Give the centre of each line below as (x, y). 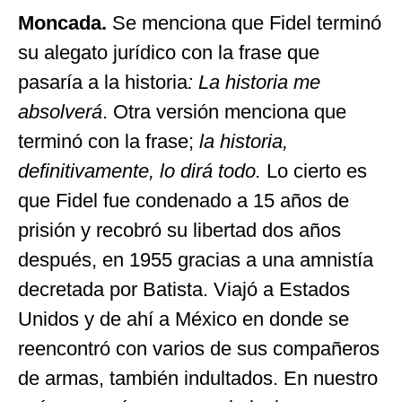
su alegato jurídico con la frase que (169, 52)
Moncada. (65, 22)
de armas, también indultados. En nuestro (198, 378)
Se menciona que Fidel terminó (247, 22)
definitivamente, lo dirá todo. (142, 170)
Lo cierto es (317, 170)
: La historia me (254, 82)
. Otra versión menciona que (224, 111)
